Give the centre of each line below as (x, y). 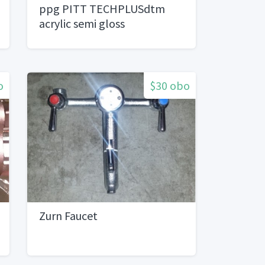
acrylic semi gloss (82, 24)
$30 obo (169, 86)
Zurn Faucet (68, 215)
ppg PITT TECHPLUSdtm (102, 9)
